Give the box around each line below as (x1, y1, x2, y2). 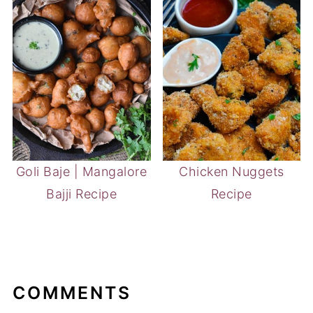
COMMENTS (12, 282, 131, 304)
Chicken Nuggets (179, 164, 284, 180)
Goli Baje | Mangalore (15, 164, 147, 180)
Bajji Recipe (46, 187, 117, 202)
